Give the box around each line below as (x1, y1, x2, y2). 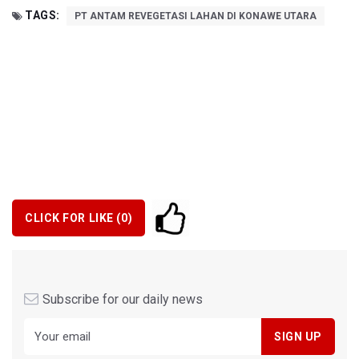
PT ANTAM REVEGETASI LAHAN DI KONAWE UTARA (74, 10, 317, 22)
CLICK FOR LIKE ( (25, 211, 121, 224)
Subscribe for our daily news (42, 292, 203, 308)
